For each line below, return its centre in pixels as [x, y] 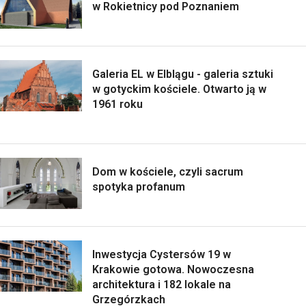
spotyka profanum [139, 187]
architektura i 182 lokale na [162, 285]
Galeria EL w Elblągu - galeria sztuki [183, 74]
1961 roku [117, 105]
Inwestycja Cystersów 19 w [162, 255]
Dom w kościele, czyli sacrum [168, 172]
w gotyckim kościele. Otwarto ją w [179, 89]
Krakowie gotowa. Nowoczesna [173, 270]
